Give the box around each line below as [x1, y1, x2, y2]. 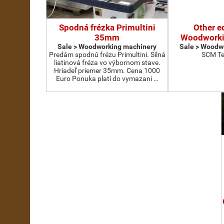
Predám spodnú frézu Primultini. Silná [48, 50, 165, 58]
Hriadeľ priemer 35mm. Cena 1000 [54, 66, 160, 74]
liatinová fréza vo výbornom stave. [53, 58, 160, 66]
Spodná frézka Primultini [58, 22, 155, 32]
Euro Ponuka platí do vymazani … [56, 74, 158, 82]
